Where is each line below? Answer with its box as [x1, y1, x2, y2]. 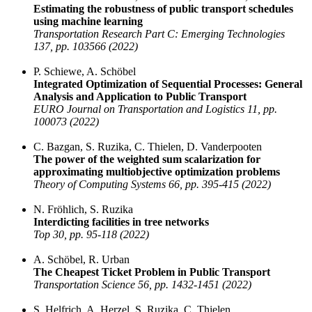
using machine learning [33, 15, 143, 28]
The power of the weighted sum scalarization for [33, 153, 260, 166]
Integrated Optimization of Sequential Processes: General [33, 78, 302, 91]
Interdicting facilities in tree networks [33, 216, 209, 228]
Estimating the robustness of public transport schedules [33, 3, 293, 15]
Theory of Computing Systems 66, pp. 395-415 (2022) [33, 178, 271, 191]
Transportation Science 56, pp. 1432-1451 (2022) [33, 279, 251, 291]
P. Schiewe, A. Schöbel [33, 65, 136, 78]
